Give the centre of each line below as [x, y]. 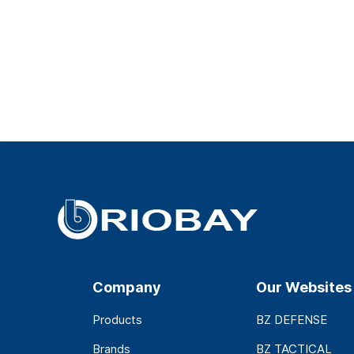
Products [117, 320]
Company [126, 288]
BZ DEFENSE [292, 320]
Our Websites [304, 288]
